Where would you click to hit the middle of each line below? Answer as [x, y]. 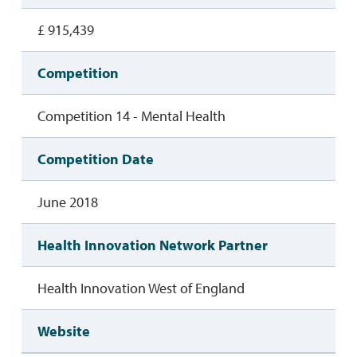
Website [63, 331]
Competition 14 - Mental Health [131, 116]
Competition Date [95, 159]
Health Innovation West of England [141, 288]
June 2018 [67, 202]
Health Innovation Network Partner [152, 245]
